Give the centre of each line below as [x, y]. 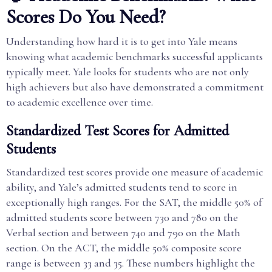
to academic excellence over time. [80, 102]
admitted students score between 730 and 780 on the [122, 217]
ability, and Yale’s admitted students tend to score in [122, 187]
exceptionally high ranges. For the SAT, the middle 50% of [134, 202]
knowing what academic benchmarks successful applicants [134, 56]
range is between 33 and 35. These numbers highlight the [131, 263]
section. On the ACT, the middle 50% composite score [124, 248]
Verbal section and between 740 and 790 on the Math [123, 233]
